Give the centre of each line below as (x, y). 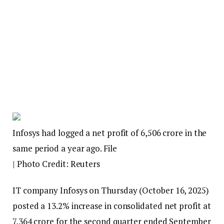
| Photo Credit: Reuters (56, 164)
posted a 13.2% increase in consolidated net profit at (112, 206)
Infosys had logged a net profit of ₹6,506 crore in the (110, 133)
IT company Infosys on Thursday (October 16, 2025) (111, 190)
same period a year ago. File (65, 148)
